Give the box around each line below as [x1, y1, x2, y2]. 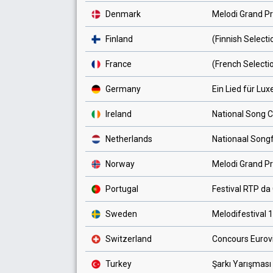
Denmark [104, 9, 141, 19]
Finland [104, 34, 133, 44]
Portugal [104, 184, 138, 194]
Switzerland [105, 234, 152, 244]
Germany [104, 84, 141, 94]
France [104, 59, 132, 69]
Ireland [104, 109, 132, 119]
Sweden [104, 209, 137, 219]
